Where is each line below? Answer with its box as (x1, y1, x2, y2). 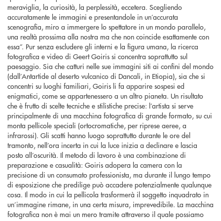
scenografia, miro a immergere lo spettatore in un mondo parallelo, (7, 22, 206, 32)
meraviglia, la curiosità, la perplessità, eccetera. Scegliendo (7, 2, 182, 12)
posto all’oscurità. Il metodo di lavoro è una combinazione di (7, 150, 186, 160)
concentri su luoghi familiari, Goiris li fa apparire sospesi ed (7, 81, 184, 91)
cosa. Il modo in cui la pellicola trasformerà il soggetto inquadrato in (7, 189, 209, 200)
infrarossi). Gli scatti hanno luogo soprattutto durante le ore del (7, 130, 190, 141)
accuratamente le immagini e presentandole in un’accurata (7, 12, 178, 22)
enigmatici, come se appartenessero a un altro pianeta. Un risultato (7, 91, 203, 101)
